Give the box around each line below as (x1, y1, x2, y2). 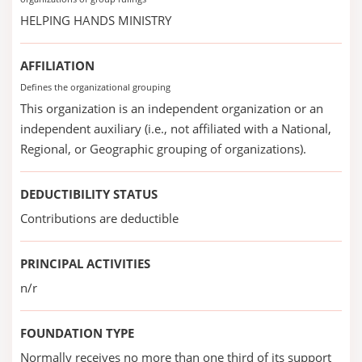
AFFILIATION (20, 57, 95, 74)
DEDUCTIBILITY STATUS (20, 186, 158, 202)
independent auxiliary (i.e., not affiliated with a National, (20, 120, 331, 137)
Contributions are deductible (20, 210, 179, 226)
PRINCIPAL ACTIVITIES (20, 255, 150, 271)
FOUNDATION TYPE (20, 325, 134, 341)
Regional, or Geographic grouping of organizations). (20, 141, 306, 157)
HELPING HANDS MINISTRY (20, 12, 171, 28)
